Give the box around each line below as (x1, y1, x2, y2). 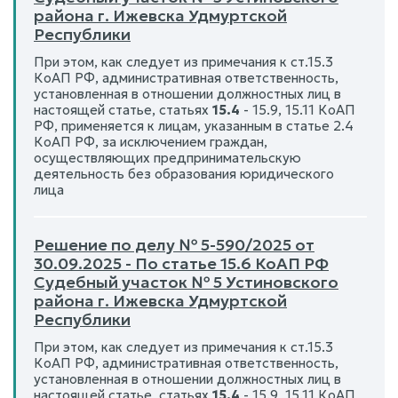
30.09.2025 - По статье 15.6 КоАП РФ (34, 253, 329, 274)
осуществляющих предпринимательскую (34, 149, 301, 166)
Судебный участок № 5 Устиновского (34, 272, 338, 292)
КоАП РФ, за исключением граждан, (34, 133, 267, 150)
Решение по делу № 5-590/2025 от (34, 235, 314, 255)
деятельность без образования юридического (34, 165, 334, 182)
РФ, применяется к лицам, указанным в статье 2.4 (34, 117, 354, 134)
